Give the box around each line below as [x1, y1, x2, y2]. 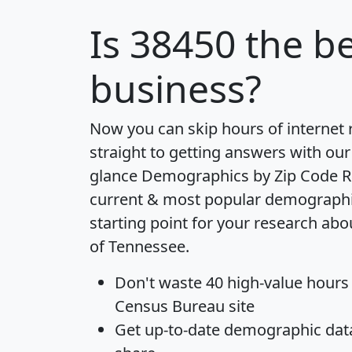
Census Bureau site [115, 295, 255, 317]
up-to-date [145, 318, 220, 340]
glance [90, 164, 141, 186]
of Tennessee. [90, 235, 189, 257]
